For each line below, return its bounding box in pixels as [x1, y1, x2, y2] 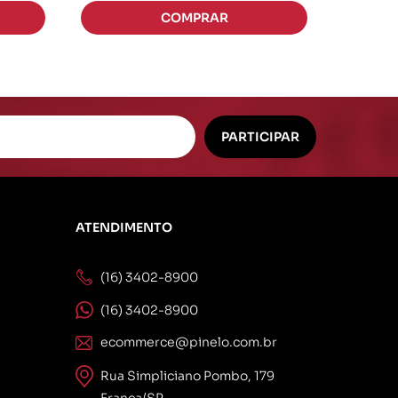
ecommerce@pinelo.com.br [99, 334, 277, 350]
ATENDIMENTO [75, 219, 172, 235]
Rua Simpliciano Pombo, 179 [99, 368, 275, 384]
